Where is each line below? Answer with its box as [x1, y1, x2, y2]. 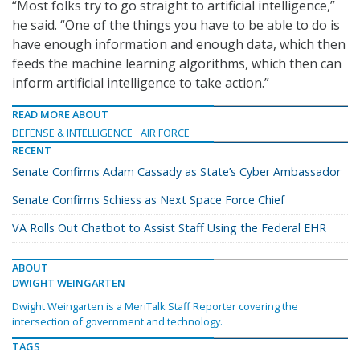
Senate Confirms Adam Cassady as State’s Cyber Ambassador [12, 164, 341, 180]
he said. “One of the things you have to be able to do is [12, 16, 340, 35]
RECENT [12, 143, 51, 158]
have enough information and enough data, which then [12, 35, 346, 54]
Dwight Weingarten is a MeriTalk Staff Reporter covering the [12, 299, 298, 314]
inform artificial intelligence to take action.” [12, 74, 269, 92]
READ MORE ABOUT [12, 107, 108, 122]
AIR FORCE [141, 125, 190, 141]
